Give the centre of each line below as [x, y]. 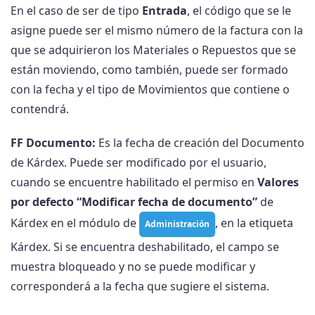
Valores [278, 182]
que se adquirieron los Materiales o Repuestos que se [153, 50]
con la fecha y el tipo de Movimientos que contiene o [150, 90]
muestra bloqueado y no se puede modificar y [133, 267]
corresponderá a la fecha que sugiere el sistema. [140, 287]
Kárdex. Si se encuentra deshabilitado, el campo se [145, 247]
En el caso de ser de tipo [76, 11]
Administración [177, 224]
